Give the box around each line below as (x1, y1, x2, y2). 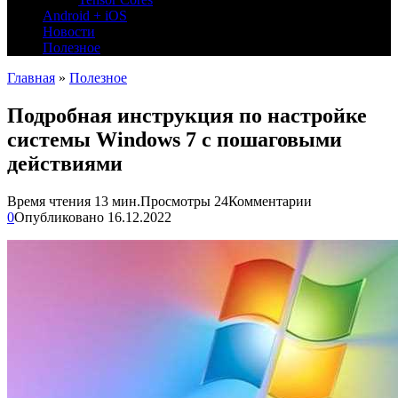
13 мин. (91, 193, 140, 209)
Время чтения (7, 193, 91, 209)
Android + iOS (43, 8, 127, 23)
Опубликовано (14, 209, 104, 225)
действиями (7, 151, 123, 175)
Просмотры (140, 193, 211, 209)
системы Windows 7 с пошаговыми (7, 127, 342, 151)
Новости (43, 24, 95, 39)
